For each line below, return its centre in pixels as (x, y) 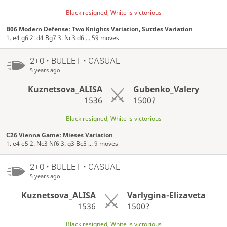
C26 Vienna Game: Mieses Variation (60, 135)
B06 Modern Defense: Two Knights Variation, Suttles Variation (100, 29)
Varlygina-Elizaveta (166, 195)
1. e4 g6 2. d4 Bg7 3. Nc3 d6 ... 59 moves (63, 38)
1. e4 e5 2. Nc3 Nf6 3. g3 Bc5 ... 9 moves (62, 143)
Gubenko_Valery (166, 89)
